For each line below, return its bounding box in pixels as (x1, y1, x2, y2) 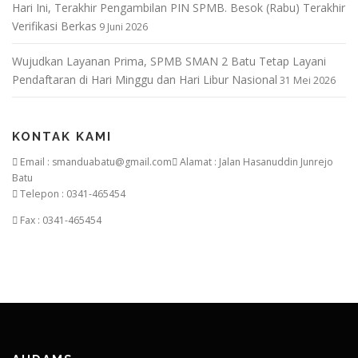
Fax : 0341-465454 (18, 213, 101, 228)
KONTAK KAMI (12, 129, 112, 145)
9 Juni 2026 (99, 20, 148, 34)
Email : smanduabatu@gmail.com (18, 155, 172, 169)
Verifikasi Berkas (12, 18, 97, 34)
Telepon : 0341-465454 (18, 187, 125, 201)
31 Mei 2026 (280, 74, 336, 88)
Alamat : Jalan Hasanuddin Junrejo (177, 155, 333, 169)
